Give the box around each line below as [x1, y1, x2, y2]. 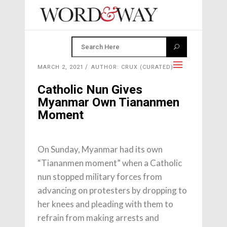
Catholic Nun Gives [37, 83, 142, 97]
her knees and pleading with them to [37, 199, 173, 209]
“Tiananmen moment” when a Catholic [37, 158, 182, 168]
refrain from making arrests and [37, 212, 159, 223]
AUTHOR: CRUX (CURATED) [91, 64, 173, 70]
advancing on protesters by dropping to [37, 185, 187, 196]
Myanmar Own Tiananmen [37, 95, 179, 109]
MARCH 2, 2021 [37, 64, 84, 70]
